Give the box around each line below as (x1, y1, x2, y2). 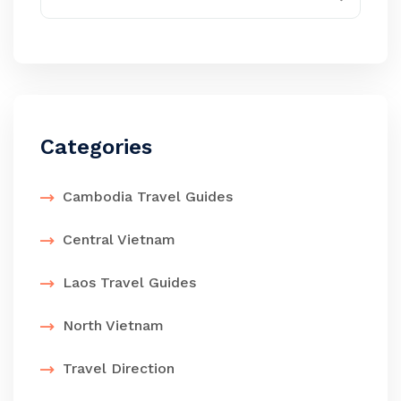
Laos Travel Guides (63, 273, 196, 291)
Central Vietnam (63, 230, 175, 248)
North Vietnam (63, 316, 164, 334)
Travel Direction (63, 359, 175, 377)
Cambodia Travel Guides (63, 187, 233, 205)
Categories (40, 133, 152, 159)
